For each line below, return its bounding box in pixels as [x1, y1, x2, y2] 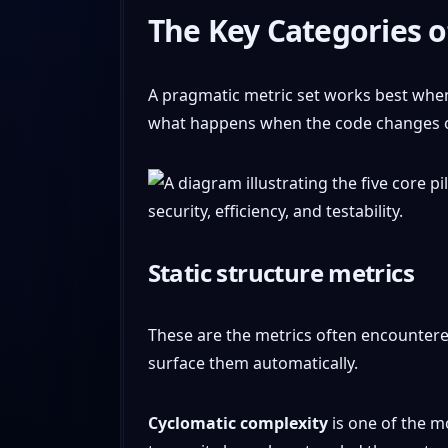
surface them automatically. [147, 351, 358, 374]
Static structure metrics [147, 255, 415, 289]
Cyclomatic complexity [147, 411, 328, 434]
